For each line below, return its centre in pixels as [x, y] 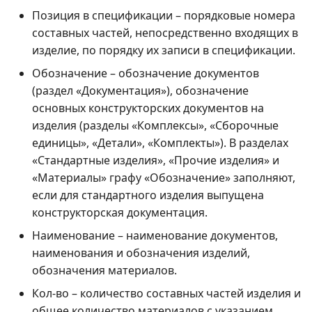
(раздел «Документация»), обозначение [140, 90]
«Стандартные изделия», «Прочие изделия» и [156, 160]
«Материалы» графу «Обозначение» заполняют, [164, 177]
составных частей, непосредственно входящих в [165, 32]
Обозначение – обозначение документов [146, 73]
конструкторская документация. [120, 212]
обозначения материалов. [104, 270]
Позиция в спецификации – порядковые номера [164, 15]
